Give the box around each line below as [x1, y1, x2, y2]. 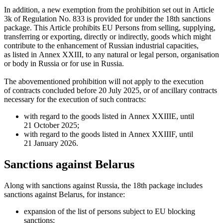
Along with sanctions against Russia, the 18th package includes [4, 181, 203, 190]
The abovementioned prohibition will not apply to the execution [4, 77, 204, 86]
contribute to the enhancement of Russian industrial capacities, [4, 41, 199, 50]
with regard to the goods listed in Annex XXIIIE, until [24, 112, 194, 120]
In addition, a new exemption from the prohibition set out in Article [4, 5, 214, 14]
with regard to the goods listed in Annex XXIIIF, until [24, 130, 193, 138]
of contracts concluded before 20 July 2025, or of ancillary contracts [4, 86, 217, 95]
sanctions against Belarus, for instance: [4, 190, 125, 199]
